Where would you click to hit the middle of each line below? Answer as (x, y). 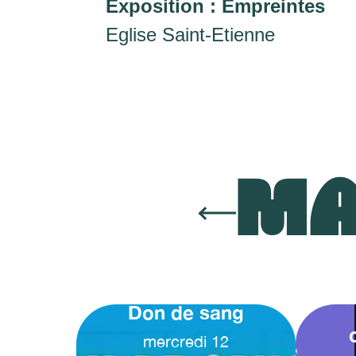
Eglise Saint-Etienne (190, 35)
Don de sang (186, 313)
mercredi (175, 342)
